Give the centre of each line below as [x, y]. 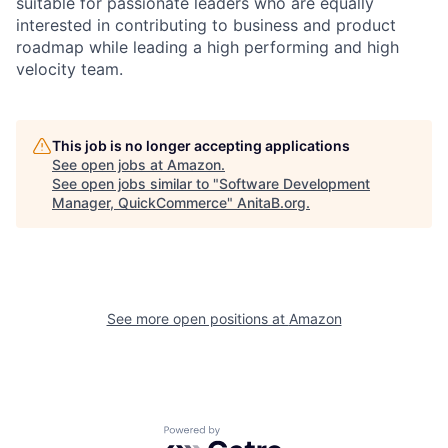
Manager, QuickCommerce [139, 202]
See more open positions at [197, 318]
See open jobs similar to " [135, 183]
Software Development [294, 183]
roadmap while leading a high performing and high [207, 46]
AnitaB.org [271, 202]
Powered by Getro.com [251, 434]
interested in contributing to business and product [206, 24]
